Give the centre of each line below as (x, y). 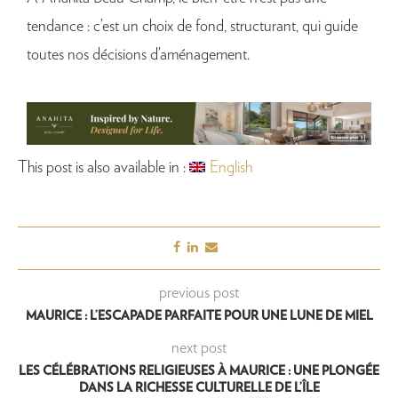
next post (199, 349)
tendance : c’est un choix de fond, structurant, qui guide (192, 26)
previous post (199, 294)
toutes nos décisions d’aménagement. (138, 55)
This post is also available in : (103, 168)
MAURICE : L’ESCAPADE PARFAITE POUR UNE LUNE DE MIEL (199, 317)
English (231, 168)
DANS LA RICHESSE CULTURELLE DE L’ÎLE (199, 389)
